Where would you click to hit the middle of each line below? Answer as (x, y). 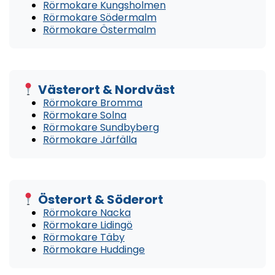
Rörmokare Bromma (93, 103)
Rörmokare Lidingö (88, 225)
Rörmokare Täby (84, 237)
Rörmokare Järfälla (90, 139)
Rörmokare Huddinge (94, 249)
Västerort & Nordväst (105, 89)
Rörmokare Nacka (87, 212)
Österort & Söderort (99, 199)
